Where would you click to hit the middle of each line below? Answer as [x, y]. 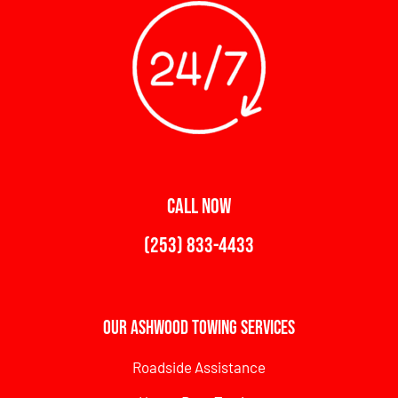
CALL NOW [199, 206]
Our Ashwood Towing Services [199, 328]
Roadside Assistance [199, 366]
